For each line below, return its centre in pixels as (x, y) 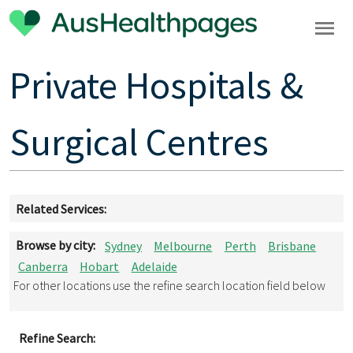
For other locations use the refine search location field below (169, 286)
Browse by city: (55, 245)
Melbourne (183, 245)
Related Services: (61, 208)
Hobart (100, 266)
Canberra (43, 266)
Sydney (123, 245)
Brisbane (292, 245)
